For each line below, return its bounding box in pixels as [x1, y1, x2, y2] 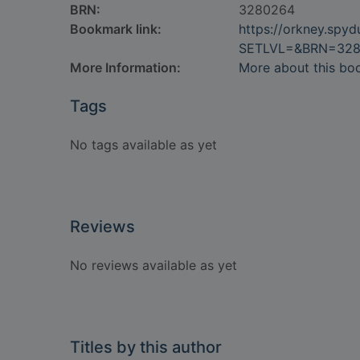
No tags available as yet [70, 137, 217, 153]
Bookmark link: [70, 21, 162, 37]
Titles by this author [70, 337, 222, 357]
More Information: [70, 59, 181, 76]
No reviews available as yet [70, 257, 237, 273]
